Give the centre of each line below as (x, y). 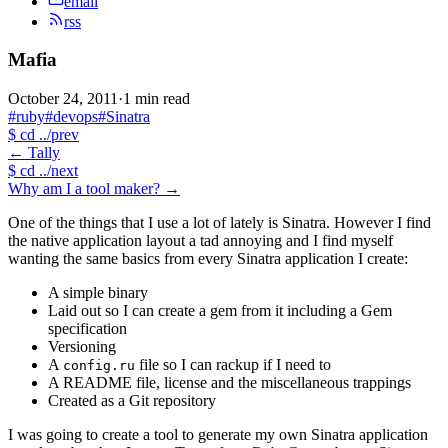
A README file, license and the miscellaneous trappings (229, 383)
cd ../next (47, 171)
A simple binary (98, 293)
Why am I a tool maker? (84, 189)
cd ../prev (47, 135)
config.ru (99, 366)
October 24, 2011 (63, 99)
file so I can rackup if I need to (233, 365)
